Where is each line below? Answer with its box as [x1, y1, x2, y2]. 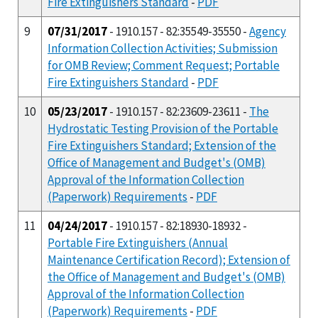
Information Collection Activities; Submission [48, 40, 278, 56]
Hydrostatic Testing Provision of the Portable [48, 120, 278, 136]
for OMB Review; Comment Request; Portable [48, 57, 280, 73]
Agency [249, 23, 286, 39]
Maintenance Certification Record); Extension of [48, 251, 290, 268]
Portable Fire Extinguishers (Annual [48, 234, 228, 251]
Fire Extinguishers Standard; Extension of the [48, 137, 276, 153]
